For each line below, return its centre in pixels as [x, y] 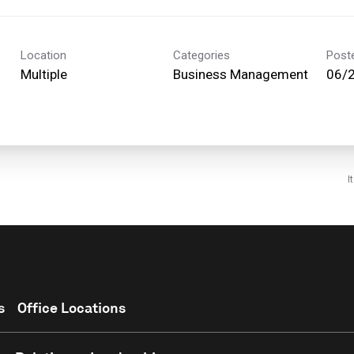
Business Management [241, 74]
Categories [202, 55]
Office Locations [72, 307]
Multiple [44, 74]
